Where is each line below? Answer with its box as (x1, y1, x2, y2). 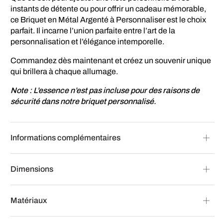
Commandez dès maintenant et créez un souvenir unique (10, 56, 212, 65)
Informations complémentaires (10, 133, 120, 142)
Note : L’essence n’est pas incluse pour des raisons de (10, 86, 200, 95)
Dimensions (10, 164, 53, 173)
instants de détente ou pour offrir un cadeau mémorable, (10, 4, 207, 13)
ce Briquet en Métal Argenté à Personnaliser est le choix (10, 15, 207, 24)
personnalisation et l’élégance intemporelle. (10, 37, 165, 46)
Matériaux (10, 196, 47, 205)
